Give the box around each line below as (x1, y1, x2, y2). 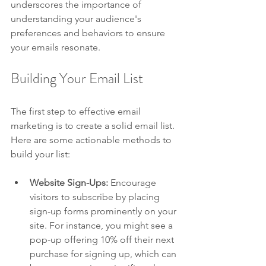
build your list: (11, 148, 70, 160)
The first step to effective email (11, 106, 143, 118)
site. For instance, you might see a (30, 220, 175, 232)
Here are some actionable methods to (11, 134, 174, 146)
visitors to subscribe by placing (30, 191, 162, 203)
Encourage (108, 177, 159, 189)
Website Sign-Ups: (30, 177, 108, 189)
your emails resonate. (11, 42, 100, 53)
